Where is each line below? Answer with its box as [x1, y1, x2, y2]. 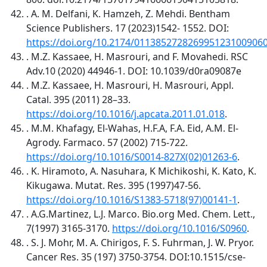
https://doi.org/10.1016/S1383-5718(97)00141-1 [26, 193, 237, 206]
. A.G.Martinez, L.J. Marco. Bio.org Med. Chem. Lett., [26, 207, 255, 221]
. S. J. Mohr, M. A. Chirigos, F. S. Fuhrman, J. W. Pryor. [26, 235, 254, 249]
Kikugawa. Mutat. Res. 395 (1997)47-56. [26, 178, 201, 192]
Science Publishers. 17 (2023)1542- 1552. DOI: [26, 21, 229, 35]
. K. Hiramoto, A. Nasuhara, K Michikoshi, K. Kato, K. [26, 164, 256, 178]
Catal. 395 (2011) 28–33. [26, 92, 131, 106]
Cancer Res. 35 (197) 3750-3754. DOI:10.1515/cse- [26, 250, 246, 263]
